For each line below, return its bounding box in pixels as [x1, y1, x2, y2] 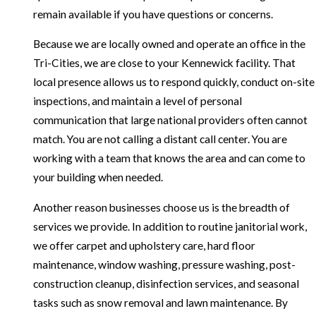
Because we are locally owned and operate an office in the [32, 37, 305, 51]
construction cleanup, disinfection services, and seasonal [32, 277, 299, 291]
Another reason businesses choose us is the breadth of [32, 201, 290, 214]
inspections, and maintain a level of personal [32, 95, 242, 108]
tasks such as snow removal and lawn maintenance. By [32, 296, 288, 310]
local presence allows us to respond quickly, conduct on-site [32, 75, 315, 89]
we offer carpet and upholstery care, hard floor [32, 239, 255, 253]
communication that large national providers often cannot [32, 114, 308, 127]
